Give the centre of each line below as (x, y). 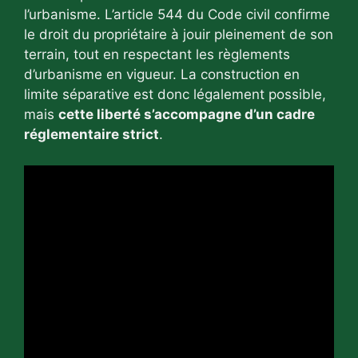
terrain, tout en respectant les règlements (157, 55)
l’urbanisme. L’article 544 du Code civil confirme (177, 15)
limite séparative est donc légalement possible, (175, 95)
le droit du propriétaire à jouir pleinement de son (179, 35)
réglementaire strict (91, 135)
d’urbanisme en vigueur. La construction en (162, 75)
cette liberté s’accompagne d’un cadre (187, 115)
